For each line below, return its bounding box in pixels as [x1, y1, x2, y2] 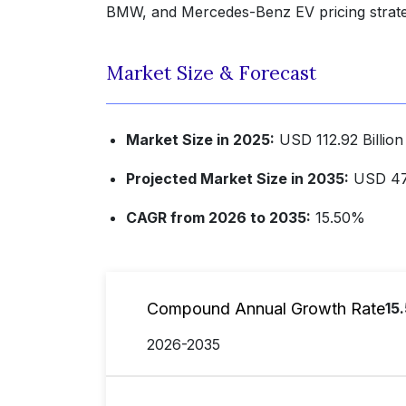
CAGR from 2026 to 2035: [126, 208, 311, 227]
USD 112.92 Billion [275, 130, 403, 150]
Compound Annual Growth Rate [147, 298, 385, 318]
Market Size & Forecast [106, 61, 316, 86]
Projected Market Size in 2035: [126, 169, 349, 188]
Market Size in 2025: [126, 130, 275, 150]
